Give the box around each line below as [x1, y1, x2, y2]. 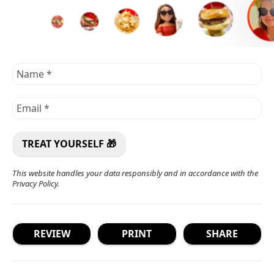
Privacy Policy [12, 177, 57, 189]
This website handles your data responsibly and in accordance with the [12, 167, 258, 179]
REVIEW [33, 226, 70, 240]
